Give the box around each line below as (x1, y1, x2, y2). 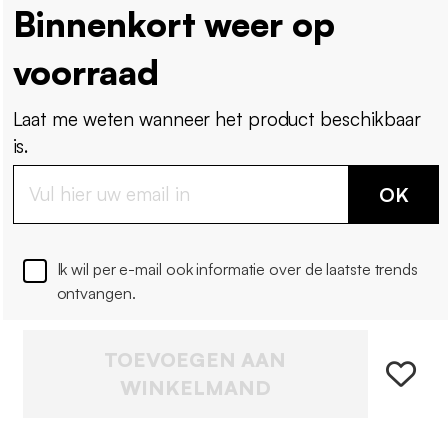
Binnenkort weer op (12, 3, 335, 46)
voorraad (12, 51, 159, 94)
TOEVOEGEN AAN (104, 347, 286, 373)
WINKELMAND (119, 375, 271, 401)
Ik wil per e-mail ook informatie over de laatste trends (56, 259, 418, 280)
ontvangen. (56, 283, 136, 304)
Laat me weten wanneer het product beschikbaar (12, 107, 421, 132)
